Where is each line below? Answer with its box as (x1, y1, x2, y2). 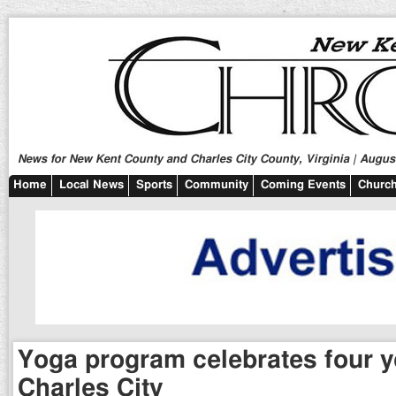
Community (185, 179, 248, 191)
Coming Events (261, 179, 346, 191)
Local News (59, 179, 124, 191)
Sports (136, 179, 172, 191)
